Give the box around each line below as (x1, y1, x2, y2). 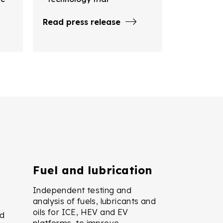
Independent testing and (33, 185, 132, 195)
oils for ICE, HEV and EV (33, 207, 128, 217)
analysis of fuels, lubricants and (33, 196, 156, 206)
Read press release (43, 16, 120, 27)
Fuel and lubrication (33, 163, 152, 177)
